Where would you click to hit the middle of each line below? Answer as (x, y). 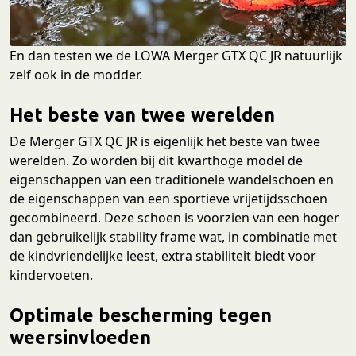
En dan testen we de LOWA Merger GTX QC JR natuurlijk (176, 56)
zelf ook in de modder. (76, 75)
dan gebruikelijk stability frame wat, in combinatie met (173, 237)
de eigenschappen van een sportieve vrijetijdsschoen (168, 199)
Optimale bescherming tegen (141, 315)
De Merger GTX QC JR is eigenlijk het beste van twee (165, 142)
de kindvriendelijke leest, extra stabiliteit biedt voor (163, 256)
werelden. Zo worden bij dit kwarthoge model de (156, 161)
